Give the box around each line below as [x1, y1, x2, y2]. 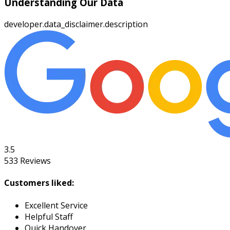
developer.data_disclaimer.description [4, 18, 148, 30]
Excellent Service [25, 199, 88, 211]
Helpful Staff [25, 210, 73, 222]
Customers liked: [4, 177, 74, 189]
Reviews [18, 155, 51, 167]
